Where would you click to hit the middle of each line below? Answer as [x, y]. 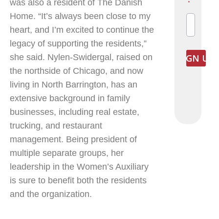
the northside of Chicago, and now [77, 71]
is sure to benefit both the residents [78, 180]
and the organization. [51, 194]
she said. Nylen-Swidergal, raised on [81, 57]
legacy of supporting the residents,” [78, 44]
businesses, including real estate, [75, 112]
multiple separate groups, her [67, 153]
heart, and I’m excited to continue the [82, 30]
